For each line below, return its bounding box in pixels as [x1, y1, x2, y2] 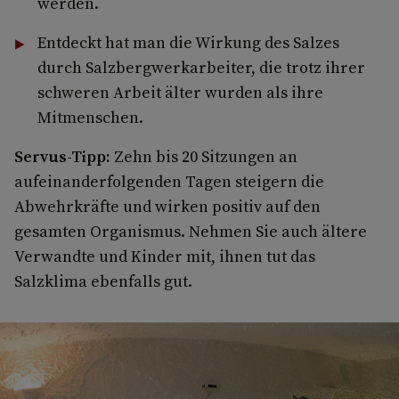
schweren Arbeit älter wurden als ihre [37, 80, 323, 103]
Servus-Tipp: [14, 144, 114, 167]
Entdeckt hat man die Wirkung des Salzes [37, 30, 339, 53]
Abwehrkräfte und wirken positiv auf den [14, 194, 321, 217]
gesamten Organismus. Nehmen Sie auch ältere [14, 219, 367, 242]
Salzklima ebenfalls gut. [14, 269, 192, 292]
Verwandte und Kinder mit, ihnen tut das [14, 244, 315, 267]
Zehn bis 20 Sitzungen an [114, 144, 297, 167]
